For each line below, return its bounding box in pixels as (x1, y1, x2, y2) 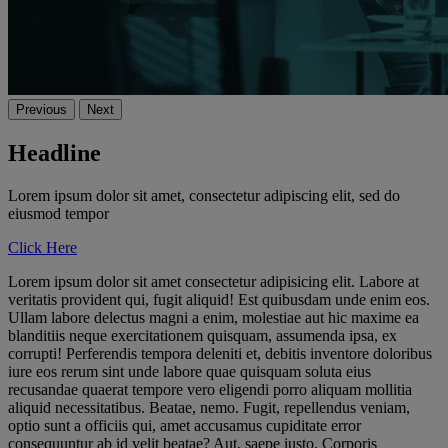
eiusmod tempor (8, 204, 109, 222)
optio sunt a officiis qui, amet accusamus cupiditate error (8, 416, 361, 434)
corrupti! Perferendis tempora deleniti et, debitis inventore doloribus (8, 344, 432, 362)
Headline (8, 139, 101, 166)
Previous (16, 101, 67, 117)
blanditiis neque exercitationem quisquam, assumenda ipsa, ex (8, 326, 397, 344)
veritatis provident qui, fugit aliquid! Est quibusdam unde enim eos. (8, 290, 430, 308)
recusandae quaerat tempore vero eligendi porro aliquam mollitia (8, 380, 412, 398)
